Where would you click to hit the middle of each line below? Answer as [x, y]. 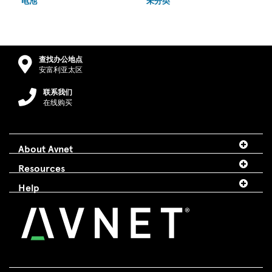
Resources [42, 168]
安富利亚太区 [61, 70]
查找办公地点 [61, 60]
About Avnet [46, 148]
